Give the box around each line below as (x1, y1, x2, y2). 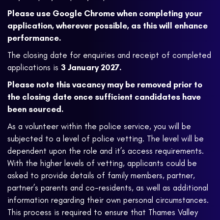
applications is (7, 62, 61, 73)
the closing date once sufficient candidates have (7, 92, 201, 102)
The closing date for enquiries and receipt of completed (7, 50, 211, 60)
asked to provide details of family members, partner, (7, 170, 195, 181)
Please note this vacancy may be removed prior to (7, 80, 202, 90)
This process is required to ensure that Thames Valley (7, 207, 198, 218)
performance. (7, 33, 61, 43)
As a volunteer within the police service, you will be (7, 121, 191, 132)
